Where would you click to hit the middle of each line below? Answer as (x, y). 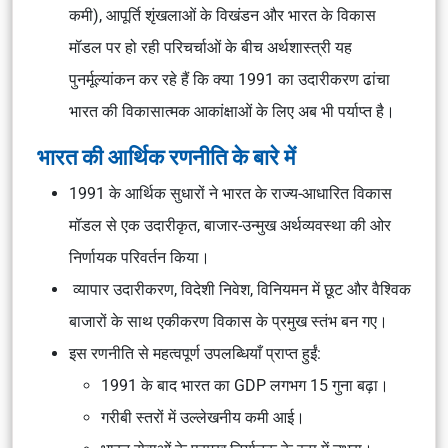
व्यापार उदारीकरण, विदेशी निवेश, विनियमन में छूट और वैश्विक (240, 289)
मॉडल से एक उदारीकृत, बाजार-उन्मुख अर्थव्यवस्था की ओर (230, 225)
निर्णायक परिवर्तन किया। (139, 257)
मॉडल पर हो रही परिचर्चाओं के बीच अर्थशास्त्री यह (210, 47)
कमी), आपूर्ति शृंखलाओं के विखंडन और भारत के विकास (222, 15)
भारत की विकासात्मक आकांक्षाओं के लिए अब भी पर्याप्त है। (232, 111)
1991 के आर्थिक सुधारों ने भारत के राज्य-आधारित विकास (230, 193)
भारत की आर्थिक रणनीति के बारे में (166, 157)
